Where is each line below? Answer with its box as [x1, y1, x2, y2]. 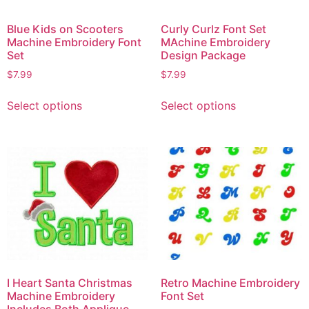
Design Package [160, 48, 246, 63]
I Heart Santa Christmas [7, 276, 132, 290]
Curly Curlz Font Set [160, 22, 266, 37]
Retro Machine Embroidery [160, 276, 300, 290]
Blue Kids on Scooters [7, 22, 123, 37]
